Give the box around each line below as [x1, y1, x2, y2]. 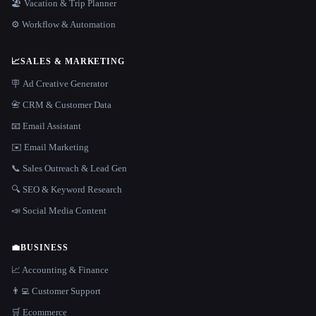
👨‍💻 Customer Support [11, 286, 101, 296]
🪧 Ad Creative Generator [11, 78, 108, 89]
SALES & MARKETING [20, 56, 126, 66]
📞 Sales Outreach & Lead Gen [11, 163, 127, 174]
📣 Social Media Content [11, 205, 107, 216]
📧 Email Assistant [11, 121, 81, 131]
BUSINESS [20, 243, 68, 253]
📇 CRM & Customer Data [11, 99, 111, 110]
